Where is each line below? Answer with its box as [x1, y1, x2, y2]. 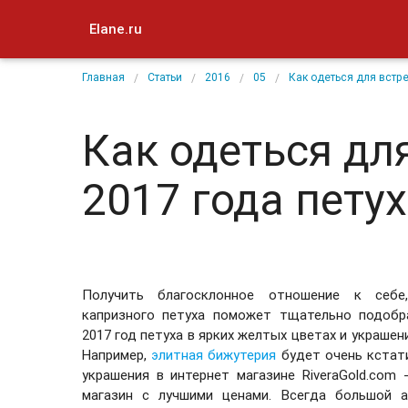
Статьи [147, 70, 182, 84]
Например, [81, 345, 152, 363]
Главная [81, 70, 125, 84]
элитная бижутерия [151, 345, 277, 363]
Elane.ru [88, 20, 142, 37]
